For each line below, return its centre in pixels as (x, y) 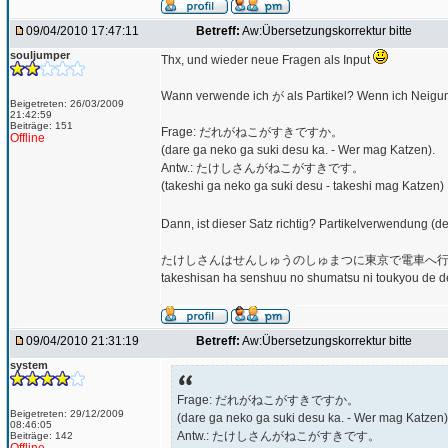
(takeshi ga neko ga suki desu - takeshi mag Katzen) (302, 186)
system (29, 365)
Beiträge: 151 (41, 125)
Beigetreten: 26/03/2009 (67, 103)
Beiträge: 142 (41, 435)
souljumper (40, 55)
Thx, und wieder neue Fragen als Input (267, 60)
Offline (27, 138)
